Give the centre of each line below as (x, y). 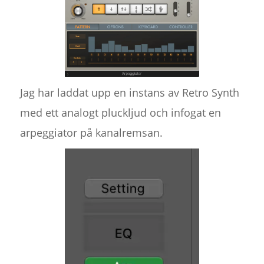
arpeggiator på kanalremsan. (91, 133)
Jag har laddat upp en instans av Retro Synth (129, 93)
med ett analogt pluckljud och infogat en (120, 113)
